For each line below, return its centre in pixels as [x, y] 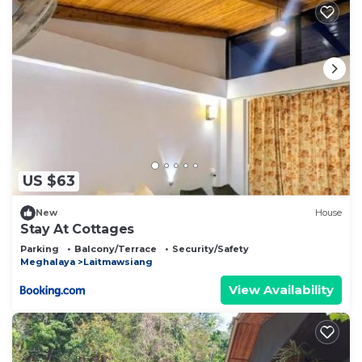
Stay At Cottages [77, 229]
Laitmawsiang [118, 261]
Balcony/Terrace [116, 248]
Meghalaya [48, 261]
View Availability [281, 289]
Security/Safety [210, 248]
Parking [40, 248]
